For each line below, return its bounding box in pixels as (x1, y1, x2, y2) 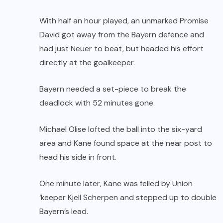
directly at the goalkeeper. (39, 57, 135, 68)
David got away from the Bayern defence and (39, 29, 204, 40)
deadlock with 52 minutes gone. (39, 97, 155, 108)
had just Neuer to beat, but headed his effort (39, 43, 204, 54)
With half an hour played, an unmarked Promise (39, 15, 209, 26)
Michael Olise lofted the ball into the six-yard (39, 123, 202, 134)
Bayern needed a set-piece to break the (39, 83, 186, 94)
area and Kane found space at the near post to (39, 137, 212, 148)
